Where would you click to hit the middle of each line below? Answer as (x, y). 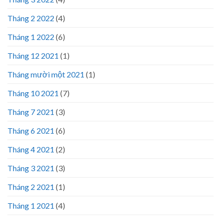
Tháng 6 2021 (31, 131)
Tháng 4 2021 (31, 149)
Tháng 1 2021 (31, 206)
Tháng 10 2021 (33, 93)
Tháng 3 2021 (31, 168)
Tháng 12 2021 (33, 56)
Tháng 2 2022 (31, 18)
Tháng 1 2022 (31, 37)
